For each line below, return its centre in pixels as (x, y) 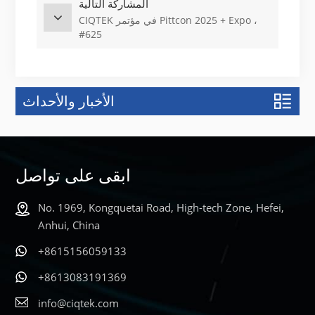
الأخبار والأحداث (69, 101)
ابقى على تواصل (73, 174)
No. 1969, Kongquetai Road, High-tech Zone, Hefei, (161, 207)
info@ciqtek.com (79, 303)
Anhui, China (69, 225)
